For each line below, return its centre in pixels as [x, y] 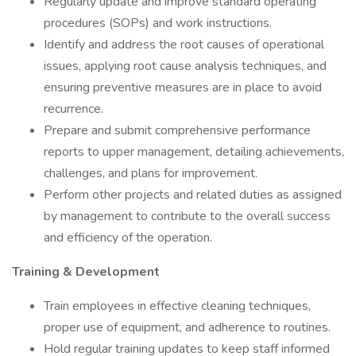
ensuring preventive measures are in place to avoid [183, 87]
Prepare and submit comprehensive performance [177, 130]
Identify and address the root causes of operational [184, 44]
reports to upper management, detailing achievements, [194, 152]
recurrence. [74, 109]
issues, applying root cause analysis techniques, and [185, 66]
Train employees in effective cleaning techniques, [177, 306]
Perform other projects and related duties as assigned [193, 195]
